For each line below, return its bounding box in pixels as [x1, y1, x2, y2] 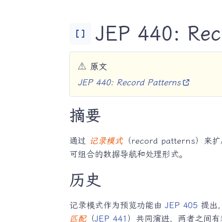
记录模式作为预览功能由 [69, 200, 165, 211]
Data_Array [74, 27, 86, 41]
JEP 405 [165, 200, 198, 211]
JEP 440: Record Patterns [77, 77, 181, 87]
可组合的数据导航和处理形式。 [69, 149, 187, 160]
